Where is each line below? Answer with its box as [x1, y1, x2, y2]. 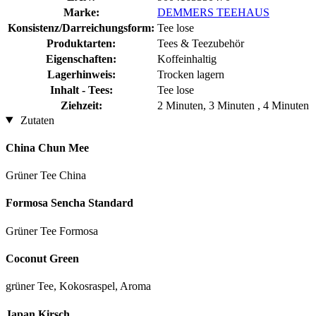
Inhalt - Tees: [49, 83, 113, 96]
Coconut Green [6, 252, 79, 265]
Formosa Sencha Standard [6, 197, 133, 209]
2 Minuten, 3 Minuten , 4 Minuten [157, 99, 309, 111]
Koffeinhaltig [157, 52, 217, 65]
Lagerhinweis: [47, 68, 116, 80]
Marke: [63, 6, 99, 18]
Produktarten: [47, 37, 116, 49]
